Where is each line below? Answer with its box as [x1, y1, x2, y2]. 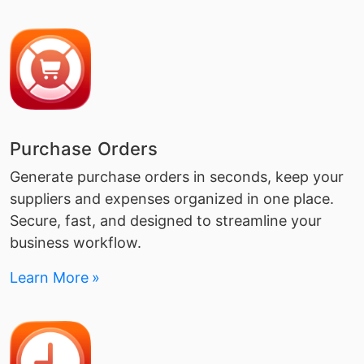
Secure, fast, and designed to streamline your [10, 212, 322, 229]
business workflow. [10, 234, 141, 251]
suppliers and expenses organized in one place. [10, 190, 334, 207]
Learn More [10, 269, 89, 286]
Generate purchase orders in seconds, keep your [10, 168, 344, 185]
